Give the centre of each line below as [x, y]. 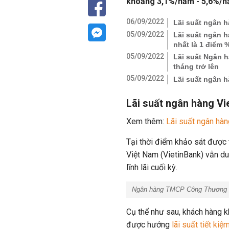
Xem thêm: [146, 121]
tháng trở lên [196, 66]
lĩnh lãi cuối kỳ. [153, 167]
